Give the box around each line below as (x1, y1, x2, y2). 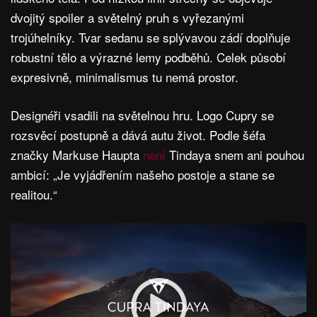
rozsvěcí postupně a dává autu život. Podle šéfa (11, 126, 265, 144)
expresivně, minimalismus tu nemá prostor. (11, 68, 238, 86)
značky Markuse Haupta (11, 146, 143, 164)
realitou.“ (11, 185, 57, 204)
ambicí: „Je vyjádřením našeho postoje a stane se (11, 166, 275, 184)
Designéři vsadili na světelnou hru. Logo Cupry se (11, 106, 274, 125)
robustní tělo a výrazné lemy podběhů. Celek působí (11, 48, 286, 67)
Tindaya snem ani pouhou (169, 146, 304, 164)
